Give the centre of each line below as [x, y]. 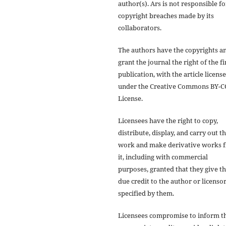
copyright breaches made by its [166, 15]
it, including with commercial [163, 157]
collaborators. [140, 27]
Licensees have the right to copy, [168, 120]
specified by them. [146, 193]
